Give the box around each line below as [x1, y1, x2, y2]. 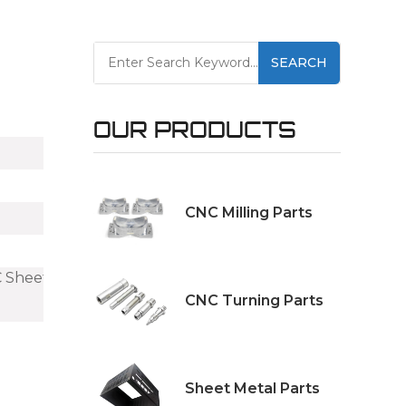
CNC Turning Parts [184, 291, 324, 309]
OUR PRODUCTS [92, 115, 296, 143]
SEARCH [270, 53, 327, 71]
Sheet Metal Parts [184, 379, 320, 397]
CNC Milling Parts [184, 203, 313, 221]
